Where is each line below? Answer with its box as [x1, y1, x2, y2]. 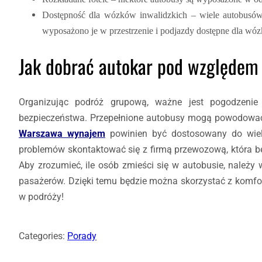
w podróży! [19, 191, 64, 202]
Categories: [19, 230, 67, 242]
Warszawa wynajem [19, 127, 105, 139]
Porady [67, 230, 96, 242]
